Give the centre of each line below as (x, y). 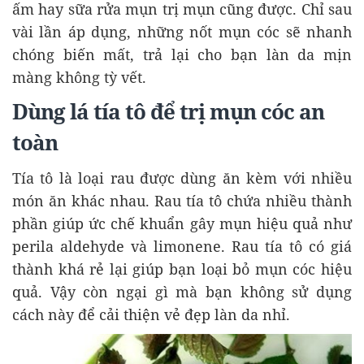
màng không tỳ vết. (79, 77)
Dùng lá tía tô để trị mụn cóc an (168, 111)
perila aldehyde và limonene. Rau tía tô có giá (182, 246)
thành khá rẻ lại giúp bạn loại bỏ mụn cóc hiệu (182, 269)
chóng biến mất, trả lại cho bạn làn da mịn (182, 54)
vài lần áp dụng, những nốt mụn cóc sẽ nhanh (182, 31)
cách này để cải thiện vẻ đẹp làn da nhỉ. (151, 314)
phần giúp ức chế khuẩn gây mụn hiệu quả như (182, 223)
